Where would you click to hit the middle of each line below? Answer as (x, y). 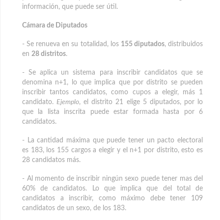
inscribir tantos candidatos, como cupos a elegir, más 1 (112, 93)
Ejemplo (68, 102)
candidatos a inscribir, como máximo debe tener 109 (112, 199)
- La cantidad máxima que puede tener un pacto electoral (112, 141)
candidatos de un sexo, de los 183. (74, 208)
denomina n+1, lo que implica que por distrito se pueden (112, 83)
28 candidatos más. (51, 160)
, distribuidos (184, 44)
